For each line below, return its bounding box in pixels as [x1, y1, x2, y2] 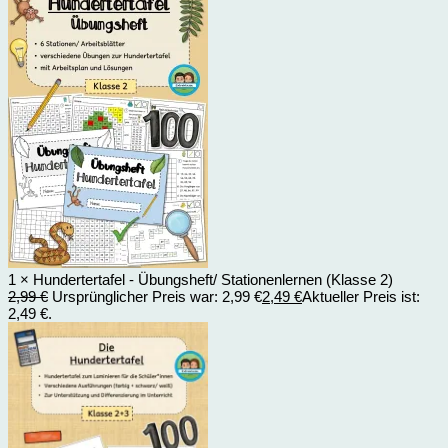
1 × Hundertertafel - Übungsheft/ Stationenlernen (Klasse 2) [8, 270, 393, 288]
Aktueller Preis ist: [302, 287, 420, 305]
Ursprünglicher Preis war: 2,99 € [52, 287, 262, 305]
